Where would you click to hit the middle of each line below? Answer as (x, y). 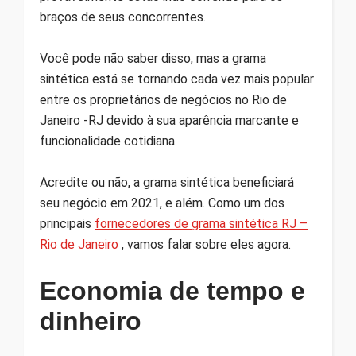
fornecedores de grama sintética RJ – (201, 224)
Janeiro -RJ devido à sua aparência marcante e (169, 121)
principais (67, 224)
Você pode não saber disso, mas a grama (153, 59)
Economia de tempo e (172, 291)
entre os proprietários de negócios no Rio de (163, 100)
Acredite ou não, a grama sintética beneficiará (167, 183)
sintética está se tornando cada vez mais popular (177, 79)
